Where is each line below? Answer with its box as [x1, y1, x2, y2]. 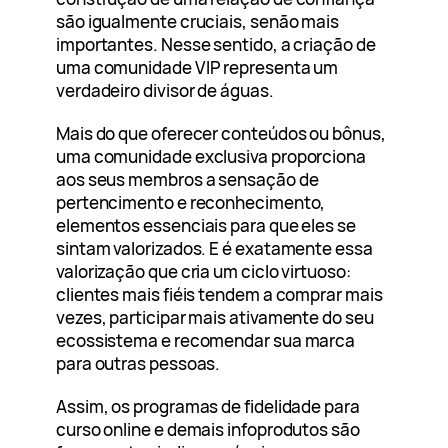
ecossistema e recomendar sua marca [56, 329, 356, 353]
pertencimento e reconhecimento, [56, 191, 326, 215]
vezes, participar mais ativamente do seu [56, 306, 374, 330]
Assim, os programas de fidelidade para [56, 395, 360, 419]
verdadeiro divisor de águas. [56, 79, 274, 103]
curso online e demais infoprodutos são [56, 418, 360, 442]
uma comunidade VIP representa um [56, 56, 339, 80]
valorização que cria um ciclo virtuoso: [56, 260, 351, 284]
